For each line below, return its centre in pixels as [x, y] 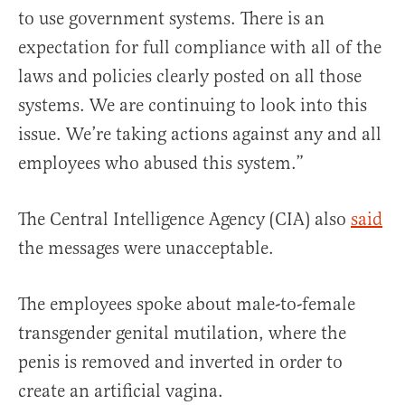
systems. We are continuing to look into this [193, 106]
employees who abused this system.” [161, 164]
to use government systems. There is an [171, 19]
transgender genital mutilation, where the [182, 334]
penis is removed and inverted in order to [180, 363]
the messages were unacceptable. [146, 249]
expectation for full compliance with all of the [200, 48]
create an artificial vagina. [121, 391]
